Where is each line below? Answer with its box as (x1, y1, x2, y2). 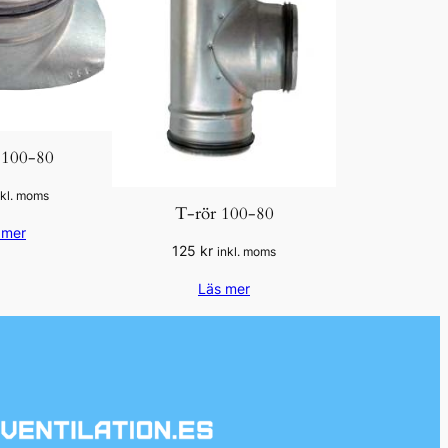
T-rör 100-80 (174, 201, 274, 225)
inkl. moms (217, 244, 276, 260)
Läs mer (198, 280, 250, 298)
